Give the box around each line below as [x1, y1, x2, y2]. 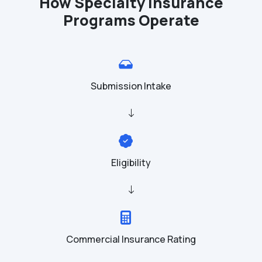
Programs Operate [63, 10, 199, 30]
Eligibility [111, 156, 151, 169]
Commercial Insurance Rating [66, 233, 196, 246]
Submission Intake [91, 80, 171, 92]
